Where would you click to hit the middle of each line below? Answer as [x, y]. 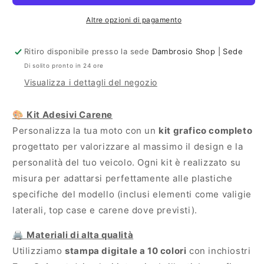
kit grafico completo [206, 131]
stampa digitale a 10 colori [126, 251]
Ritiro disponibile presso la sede [88, 52]
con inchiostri [219, 251]
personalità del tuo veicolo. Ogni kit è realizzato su [127, 163]
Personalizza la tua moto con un [86, 131]
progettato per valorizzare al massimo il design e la [128, 147]
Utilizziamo [39, 251]
